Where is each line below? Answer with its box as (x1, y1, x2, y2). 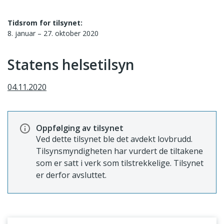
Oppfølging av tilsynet (36, 122, 123, 133)
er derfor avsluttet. (36, 169, 106, 180)
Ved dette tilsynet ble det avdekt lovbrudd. (36, 133, 192, 144)
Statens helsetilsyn (7, 55, 134, 74)
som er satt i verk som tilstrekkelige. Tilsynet (36, 157, 203, 168)
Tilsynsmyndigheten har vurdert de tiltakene (36, 145, 203, 156)
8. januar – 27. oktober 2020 (7, 28, 98, 38)
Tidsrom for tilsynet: (7, 18, 82, 27)
